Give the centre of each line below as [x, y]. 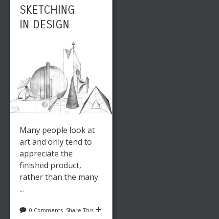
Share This [80, 210]
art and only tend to [56, 142]
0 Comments [46, 210]
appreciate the [46, 153]
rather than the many [59, 177]
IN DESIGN [44, 24]
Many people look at [57, 130]
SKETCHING [47, 10]
